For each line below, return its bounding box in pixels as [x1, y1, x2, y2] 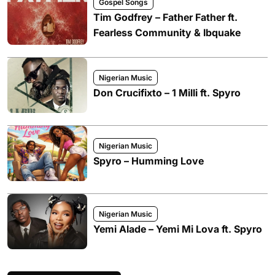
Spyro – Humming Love [93, 155, 204, 167]
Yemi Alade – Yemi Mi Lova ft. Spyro [93, 223, 262, 235]
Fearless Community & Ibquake [93, 26, 241, 39]
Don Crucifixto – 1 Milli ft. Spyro [93, 87, 241, 99]
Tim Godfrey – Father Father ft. [93, 10, 238, 23]
